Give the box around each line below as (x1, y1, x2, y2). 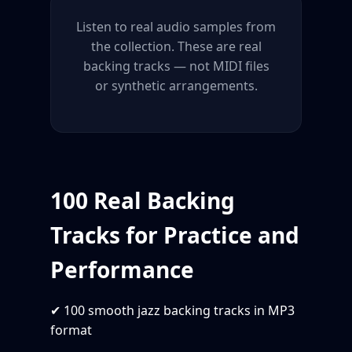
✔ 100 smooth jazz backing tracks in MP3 (50, 301, 295, 319)
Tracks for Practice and (50, 219, 299, 250)
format (50, 321, 92, 339)
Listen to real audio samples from (76, 17, 276, 35)
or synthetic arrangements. (94, 76, 258, 94)
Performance (50, 254, 194, 284)
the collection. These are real (90, 37, 262, 55)
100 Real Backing (50, 185, 235, 215)
